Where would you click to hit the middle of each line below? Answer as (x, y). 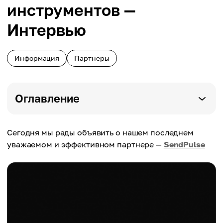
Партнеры (92, 58)
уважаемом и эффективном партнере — (85, 144)
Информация (37, 58)
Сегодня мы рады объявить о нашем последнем (100, 132)
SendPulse (184, 144)
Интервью (47, 30)
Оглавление (47, 98)
